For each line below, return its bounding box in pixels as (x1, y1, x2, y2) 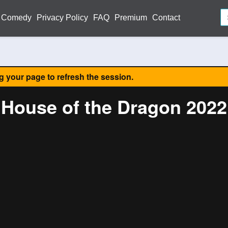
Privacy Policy (37, 13, 88, 22)
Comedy (1, 13, 32, 22)
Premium (115, 13, 147, 22)
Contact (152, 13, 180, 22)
